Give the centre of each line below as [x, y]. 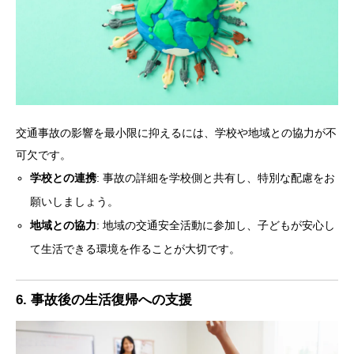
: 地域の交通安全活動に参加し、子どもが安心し [216, 226]
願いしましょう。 [75, 202]
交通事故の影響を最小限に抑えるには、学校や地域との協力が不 [176, 133]
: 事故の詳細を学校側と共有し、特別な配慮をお [216, 178]
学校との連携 [64, 178]
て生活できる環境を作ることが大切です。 [136, 249]
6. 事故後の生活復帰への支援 [104, 300]
